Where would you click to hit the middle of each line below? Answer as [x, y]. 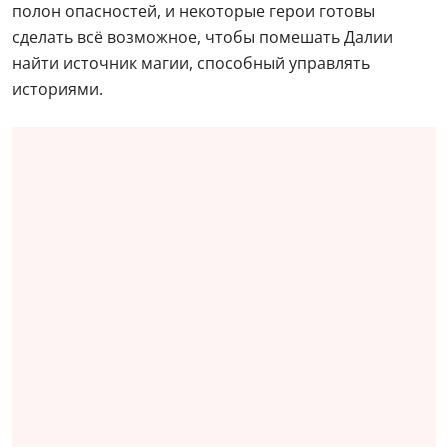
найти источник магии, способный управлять [191, 63]
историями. [57, 89]
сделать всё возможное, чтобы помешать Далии [202, 37]
